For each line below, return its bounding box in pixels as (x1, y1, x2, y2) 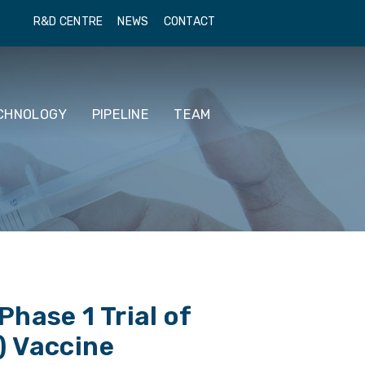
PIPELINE (91, 107, 150, 122)
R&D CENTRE (33, 15, 103, 29)
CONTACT (163, 15, 216, 29)
